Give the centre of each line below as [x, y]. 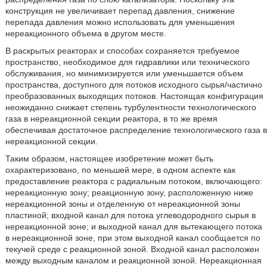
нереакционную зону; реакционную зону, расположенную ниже [129, 193]
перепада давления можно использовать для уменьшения [120, 22]
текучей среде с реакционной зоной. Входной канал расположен [132, 249]
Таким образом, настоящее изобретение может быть [109, 159]
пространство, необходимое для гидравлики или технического [127, 62]
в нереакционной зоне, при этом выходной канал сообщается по [133, 238]
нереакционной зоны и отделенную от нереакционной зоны [122, 204]
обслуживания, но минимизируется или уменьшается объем [124, 73]
